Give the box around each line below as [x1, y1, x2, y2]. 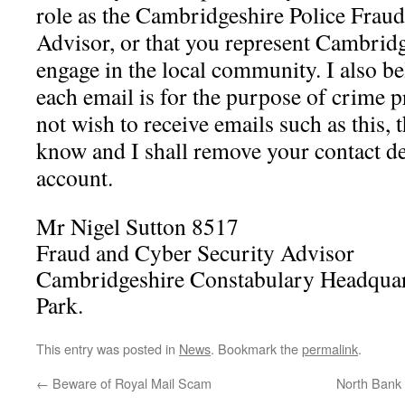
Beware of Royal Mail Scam [49, 373, 212, 392]
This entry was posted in [36, 339, 179, 358]
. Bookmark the [211, 339, 302, 358]
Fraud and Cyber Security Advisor [36, 237, 354, 268]
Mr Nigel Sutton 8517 [36, 211, 239, 241]
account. [36, 162, 113, 193]
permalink [302, 339, 358, 358]
